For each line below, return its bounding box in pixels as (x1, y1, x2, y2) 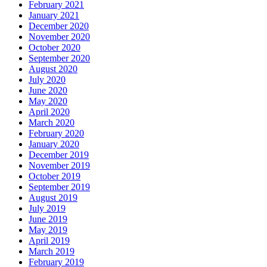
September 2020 (29, 52, 90, 63)
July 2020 (29, 74, 66, 85)
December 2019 (29, 149, 89, 160)
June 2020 (29, 85, 67, 95)
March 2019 (29, 246, 74, 256)
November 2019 (29, 160, 90, 170)
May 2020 (29, 95, 67, 106)
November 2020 (29, 31, 90, 42)
